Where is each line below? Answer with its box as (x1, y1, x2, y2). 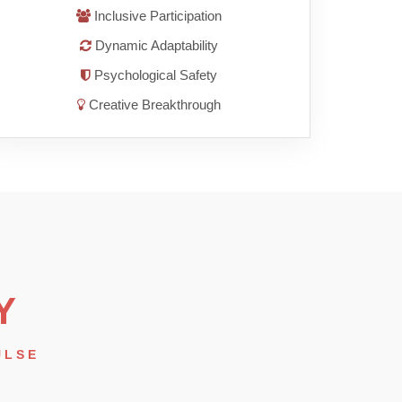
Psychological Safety (91, 67, 217, 83)
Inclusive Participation (91, 8, 222, 24)
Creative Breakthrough (85, 97, 221, 113)
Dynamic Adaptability (92, 38, 218, 54)
